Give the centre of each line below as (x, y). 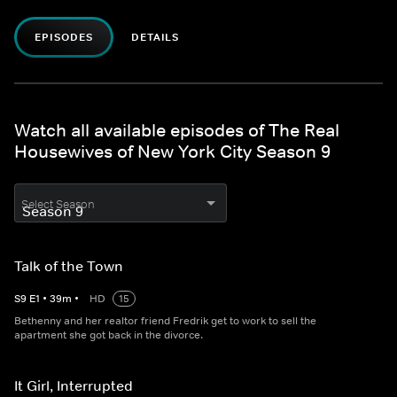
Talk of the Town (69, 266)
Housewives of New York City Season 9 (172, 152)
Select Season (58, 205)
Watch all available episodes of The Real (177, 131)
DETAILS (155, 38)
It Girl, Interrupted (74, 386)
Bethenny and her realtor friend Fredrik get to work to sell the (165, 321)
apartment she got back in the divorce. (109, 335)
